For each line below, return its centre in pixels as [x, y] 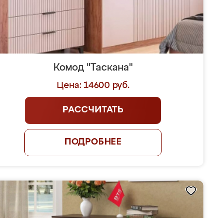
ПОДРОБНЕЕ [93, 142]
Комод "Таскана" [93, 68]
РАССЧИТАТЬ [93, 110]
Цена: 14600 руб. [93, 86]
